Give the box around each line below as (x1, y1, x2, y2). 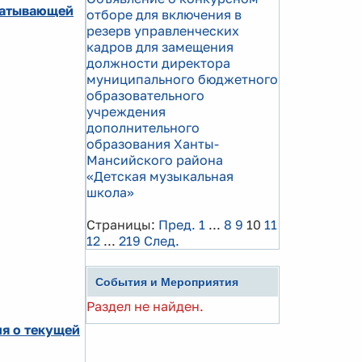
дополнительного (86, 120, 200, 136)
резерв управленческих (86, 23, 239, 39)
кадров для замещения (86, 39, 234, 55)
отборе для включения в (86, 6, 242, 23)
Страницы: (86, 217, 155, 233)
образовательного (86, 87, 204, 103)
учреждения (86, 103, 166, 120)
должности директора (86, 55, 230, 71)
